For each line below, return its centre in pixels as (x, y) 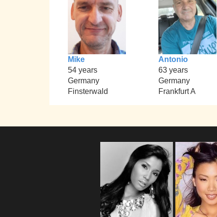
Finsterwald (88, 92)
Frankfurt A (177, 92)
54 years (83, 70)
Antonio (173, 60)
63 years (173, 70)
